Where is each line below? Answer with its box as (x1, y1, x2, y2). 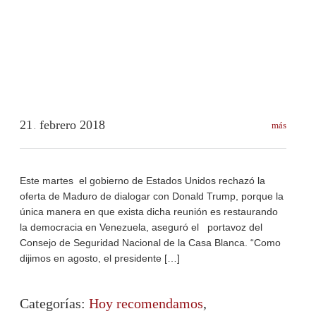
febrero (39, 117, 80, 132)
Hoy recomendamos (89, 295, 203, 311)
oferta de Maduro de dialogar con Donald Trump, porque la (20, 190, 284, 202)
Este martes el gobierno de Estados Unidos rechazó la (20, 174, 265, 186)
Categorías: (20, 295, 89, 311)
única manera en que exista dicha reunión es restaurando (20, 205, 278, 217)
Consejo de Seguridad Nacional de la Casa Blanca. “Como (20, 236, 281, 248)
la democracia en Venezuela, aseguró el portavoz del (20, 221, 262, 233)
